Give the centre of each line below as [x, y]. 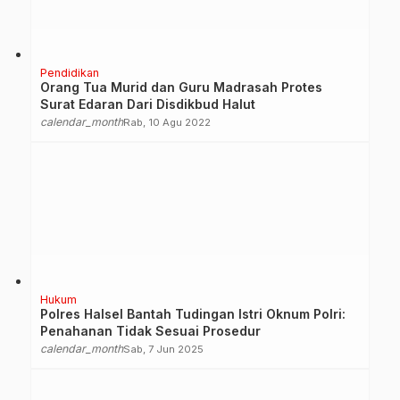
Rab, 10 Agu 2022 [167, 122]
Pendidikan [70, 72]
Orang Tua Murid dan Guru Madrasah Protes [181, 87]
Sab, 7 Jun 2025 [163, 349]
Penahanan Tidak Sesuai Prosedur [150, 330]
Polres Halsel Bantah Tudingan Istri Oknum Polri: [193, 313]
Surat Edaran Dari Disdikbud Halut [148, 104]
